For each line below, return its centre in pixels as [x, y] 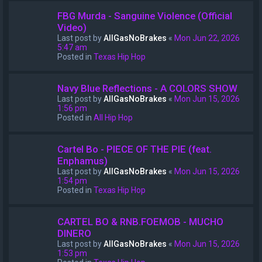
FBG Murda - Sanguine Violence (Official [145, 16]
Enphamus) [82, 161]
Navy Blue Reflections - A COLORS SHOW [147, 88]
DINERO [74, 233]
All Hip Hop [113, 118]
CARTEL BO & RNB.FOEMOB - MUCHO [140, 222]
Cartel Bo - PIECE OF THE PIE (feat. [135, 149]
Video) [72, 27]
